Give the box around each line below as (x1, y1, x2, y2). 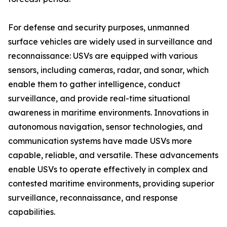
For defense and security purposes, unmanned (8, 22, 190, 33)
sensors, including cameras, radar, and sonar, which (8, 65, 209, 75)
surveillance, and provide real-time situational (8, 93, 190, 104)
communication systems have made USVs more (8, 136, 192, 146)
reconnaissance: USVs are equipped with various (8, 51, 198, 61)
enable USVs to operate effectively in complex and (8, 164, 208, 175)
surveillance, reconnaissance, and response (8, 193, 178, 203)
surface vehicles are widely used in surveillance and (8, 36, 212, 47)
